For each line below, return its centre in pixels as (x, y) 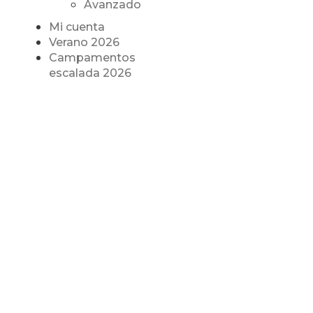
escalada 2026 (90, 73)
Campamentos (92, 58)
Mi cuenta (77, 27)
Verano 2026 (84, 43)
